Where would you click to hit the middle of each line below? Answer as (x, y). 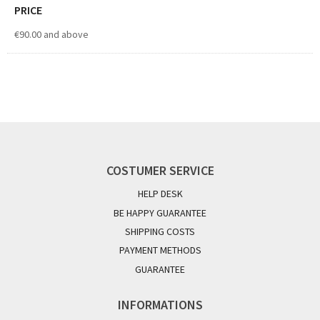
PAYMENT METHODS (160, 250)
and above (65, 35)
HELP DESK (160, 194)
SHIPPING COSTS (160, 231)
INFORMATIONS (160, 304)
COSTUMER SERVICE (160, 171)
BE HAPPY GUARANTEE (160, 212)
